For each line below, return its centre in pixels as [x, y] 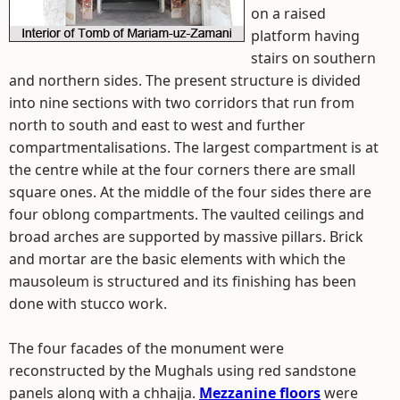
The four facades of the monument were [146, 348]
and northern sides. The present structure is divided [185, 80]
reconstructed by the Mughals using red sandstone [183, 371]
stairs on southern [313, 58]
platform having [305, 36]
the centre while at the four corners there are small [182, 170]
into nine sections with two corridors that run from [182, 103]
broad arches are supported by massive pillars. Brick [186, 237]
